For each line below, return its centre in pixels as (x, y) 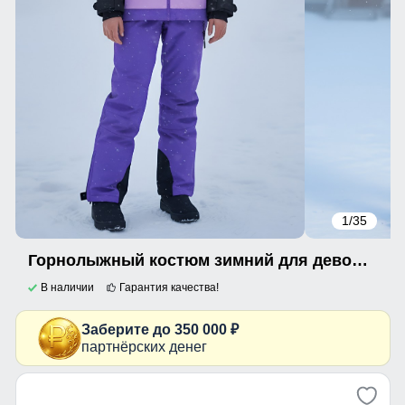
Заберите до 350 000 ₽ (160, 329)
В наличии (67, 287)
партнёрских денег (144, 346)
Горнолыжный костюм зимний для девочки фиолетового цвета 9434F (359, 260)
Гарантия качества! (169, 287)
